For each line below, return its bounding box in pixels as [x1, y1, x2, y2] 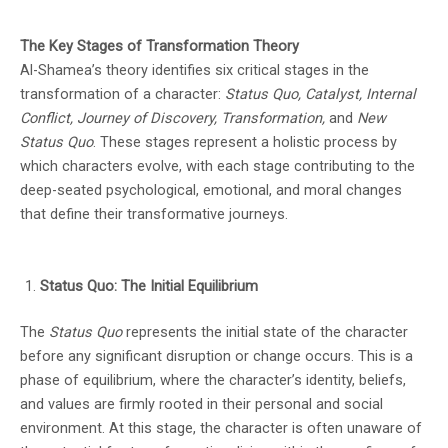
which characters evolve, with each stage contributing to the [20, 157, 415, 176]
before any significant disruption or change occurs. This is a [20, 346, 413, 365]
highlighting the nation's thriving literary [155, 62, 400, 78]
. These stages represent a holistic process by [93, 133, 397, 152]
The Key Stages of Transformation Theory [20, 37, 299, 56]
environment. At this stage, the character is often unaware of [20, 418, 422, 437]
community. [155, 100, 229, 116]
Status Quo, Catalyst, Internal [225, 85, 416, 104]
